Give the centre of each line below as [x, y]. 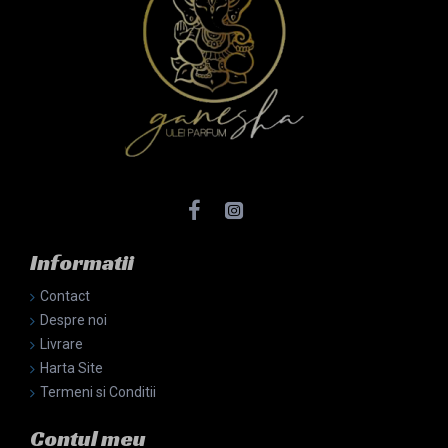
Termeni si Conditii [98, 392]
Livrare [61, 344]
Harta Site [71, 368]
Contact [65, 296]
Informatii [82, 262]
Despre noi [73, 320]
